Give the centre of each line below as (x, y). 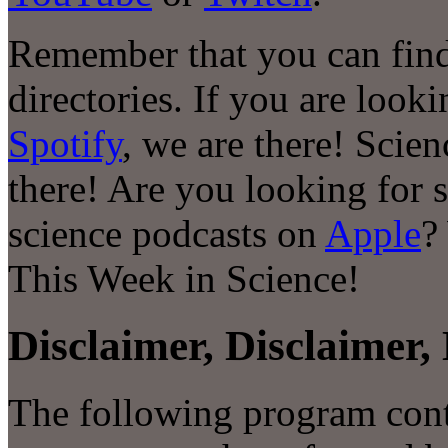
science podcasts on (166, 233)
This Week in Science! (184, 278)
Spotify (65, 143)
